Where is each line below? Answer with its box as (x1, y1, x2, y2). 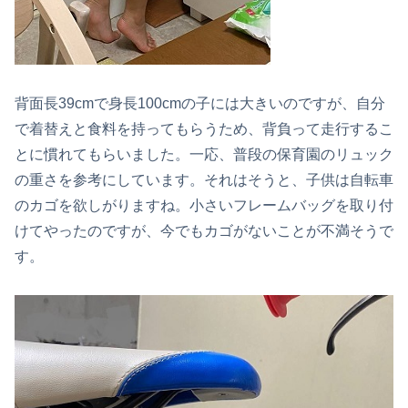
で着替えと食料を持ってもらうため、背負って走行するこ (15, 120, 393, 137)
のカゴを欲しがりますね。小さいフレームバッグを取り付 (15, 197, 393, 213)
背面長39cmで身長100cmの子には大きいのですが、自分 (15, 95, 385, 111)
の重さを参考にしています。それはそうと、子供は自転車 (15, 171, 393, 188)
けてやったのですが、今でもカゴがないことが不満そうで (15, 222, 393, 239)
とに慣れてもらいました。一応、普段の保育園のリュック (15, 146, 393, 162)
